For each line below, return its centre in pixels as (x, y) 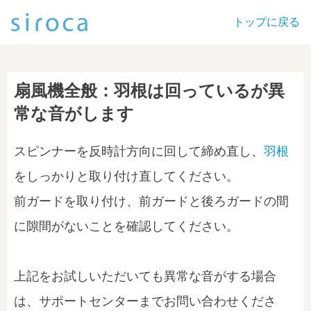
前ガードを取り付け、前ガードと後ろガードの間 (151, 201)
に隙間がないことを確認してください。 (126, 226)
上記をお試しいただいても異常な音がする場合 (145, 276)
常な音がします (74, 114)
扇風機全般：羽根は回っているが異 (149, 91)
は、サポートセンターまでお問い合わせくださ (145, 301)
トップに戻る (267, 22)
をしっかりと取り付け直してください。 (126, 176)
